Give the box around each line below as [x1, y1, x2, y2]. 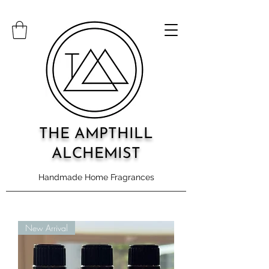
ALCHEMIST [52, 147, 141, 162]
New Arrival [25, 222, 68, 234]
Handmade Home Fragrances [38, 172, 154, 182]
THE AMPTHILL [39, 127, 153, 142]
